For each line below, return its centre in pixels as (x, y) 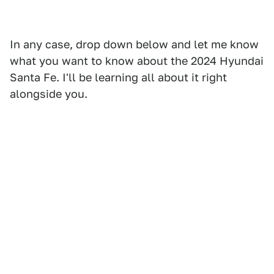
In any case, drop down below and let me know (134, 45)
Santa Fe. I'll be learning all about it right (118, 78)
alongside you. (49, 94)
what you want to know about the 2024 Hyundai (137, 61)
